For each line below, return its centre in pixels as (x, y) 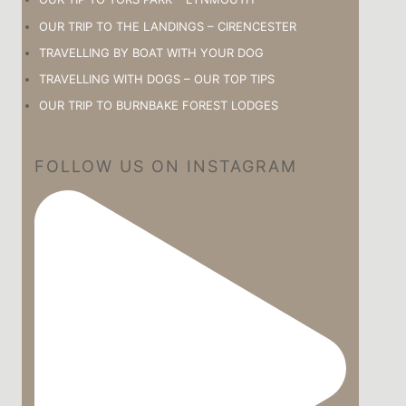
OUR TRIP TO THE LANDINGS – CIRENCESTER (168, 26)
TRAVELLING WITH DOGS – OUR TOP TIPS (157, 79)
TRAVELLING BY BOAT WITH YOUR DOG (151, 52)
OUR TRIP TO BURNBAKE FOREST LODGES (159, 106)
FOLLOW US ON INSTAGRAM (166, 167)
